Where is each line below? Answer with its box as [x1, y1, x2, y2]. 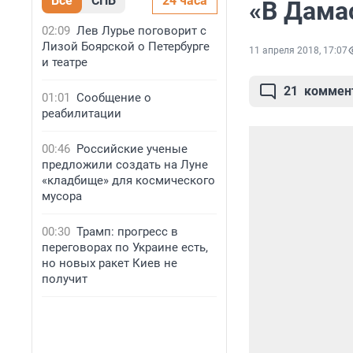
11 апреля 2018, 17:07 [249, 45, 347, 57]
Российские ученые [76, 142, 188, 156]
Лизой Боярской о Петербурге [42, 39, 210, 54]
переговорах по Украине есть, [42, 240, 208, 255]
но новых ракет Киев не [42, 256, 177, 270]
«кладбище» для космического [42, 173, 215, 188]
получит [42, 272, 87, 286]
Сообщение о [76, 91, 151, 105]
